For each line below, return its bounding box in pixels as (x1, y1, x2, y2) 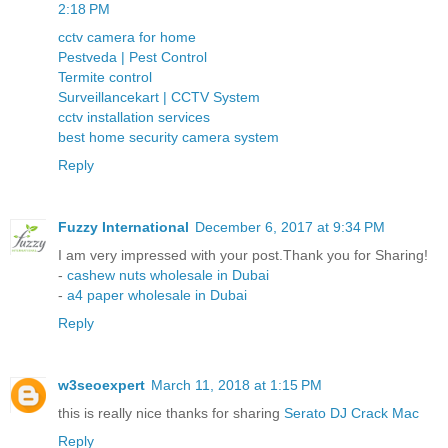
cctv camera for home (58, 28, 196, 45)
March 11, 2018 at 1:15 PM (151, 376, 322, 393)
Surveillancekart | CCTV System (58, 88, 260, 105)
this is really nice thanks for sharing (58, 404, 284, 421)
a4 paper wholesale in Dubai (63, 286, 247, 303)
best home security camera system (58, 128, 279, 145)
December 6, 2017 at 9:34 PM (195, 218, 385, 235)
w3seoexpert (58, 376, 145, 393)
